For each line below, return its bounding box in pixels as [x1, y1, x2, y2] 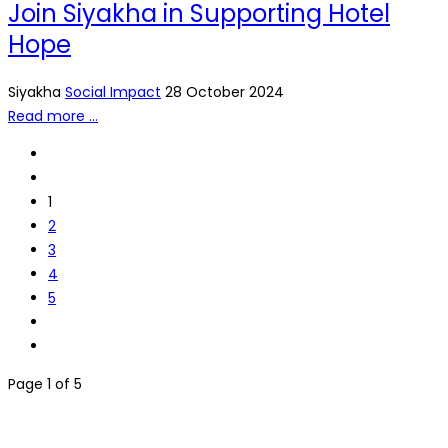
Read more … [8, 106, 98, 127]
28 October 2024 [165, 82, 284, 103]
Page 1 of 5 [8, 374, 82, 395]
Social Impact [65, 82, 161, 103]
